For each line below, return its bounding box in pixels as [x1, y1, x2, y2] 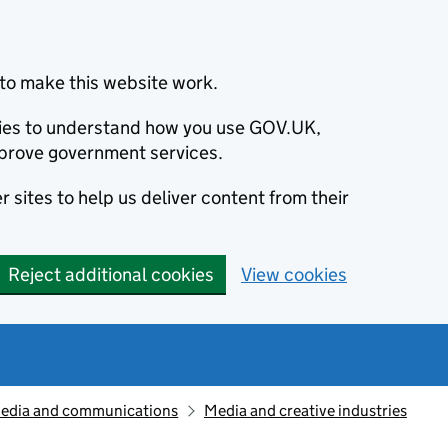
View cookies [241, 263, 347, 286]
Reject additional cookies [8, 263, 214, 286]
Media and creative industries [203, 401, 407, 420]
